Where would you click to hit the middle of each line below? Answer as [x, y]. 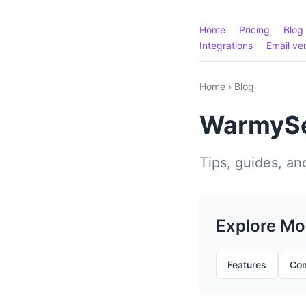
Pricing [254, 30]
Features [247, 265]
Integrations [226, 45]
